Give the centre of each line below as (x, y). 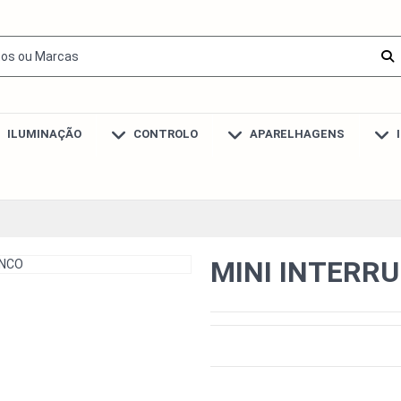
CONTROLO (164, 134)
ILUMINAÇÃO (43, 134)
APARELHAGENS (295, 134)
